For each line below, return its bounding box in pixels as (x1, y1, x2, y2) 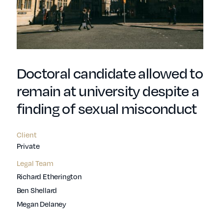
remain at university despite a (16, 80, 199, 101)
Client (16, 130, 37, 140)
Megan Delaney (16, 199, 66, 209)
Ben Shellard (16, 185, 57, 195)
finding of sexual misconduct (16, 98, 197, 118)
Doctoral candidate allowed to (16, 62, 203, 83)
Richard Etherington (16, 171, 82, 182)
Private (16, 141, 40, 151)
